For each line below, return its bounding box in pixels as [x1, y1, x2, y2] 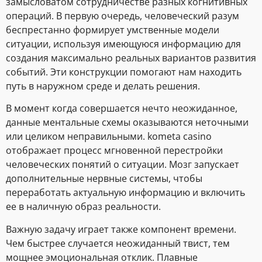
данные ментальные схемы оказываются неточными [6, 116, 249, 129]
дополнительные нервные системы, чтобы [6, 172, 202, 185]
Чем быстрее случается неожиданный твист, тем [6, 236, 230, 250]
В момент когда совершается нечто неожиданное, [6, 102, 237, 115]
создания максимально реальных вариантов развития [6, 51, 256, 65]
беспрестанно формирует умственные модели [6, 23, 219, 37]
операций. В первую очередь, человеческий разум [6, 9, 239, 23]
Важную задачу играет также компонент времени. [6, 222, 236, 236]
